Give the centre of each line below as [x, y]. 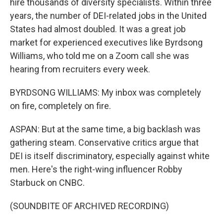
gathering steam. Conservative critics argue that [104, 142]
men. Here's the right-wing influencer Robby [96, 169]
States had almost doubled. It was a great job [98, 29]
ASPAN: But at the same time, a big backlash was [105, 129]
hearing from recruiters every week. [80, 69]
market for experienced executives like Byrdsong [106, 42]
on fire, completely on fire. [60, 106]
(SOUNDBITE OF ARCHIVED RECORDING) [89, 206]
